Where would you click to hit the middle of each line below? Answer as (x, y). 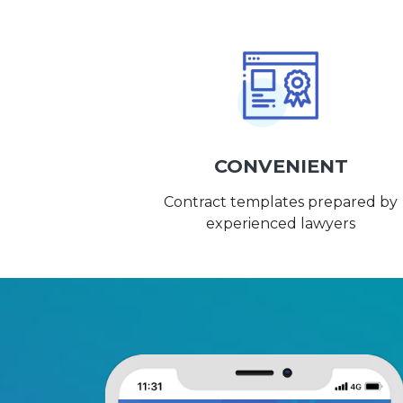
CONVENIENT (281, 166)
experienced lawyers (281, 224)
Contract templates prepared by (281, 202)
